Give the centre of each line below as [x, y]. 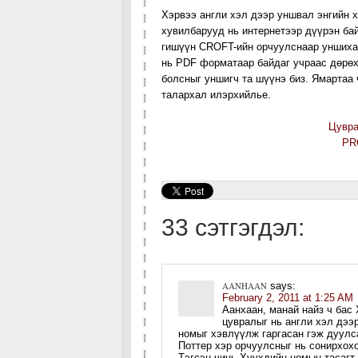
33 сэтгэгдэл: [233, 227]
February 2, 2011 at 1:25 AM [288, 298]
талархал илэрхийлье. [216, 95]
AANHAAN [245, 286]
